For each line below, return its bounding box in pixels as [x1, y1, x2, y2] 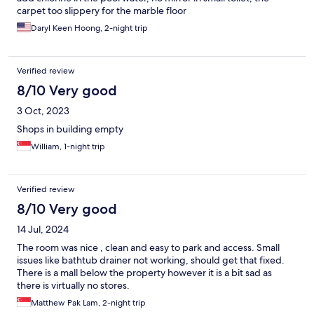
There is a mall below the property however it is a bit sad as [17, 266, 272, 280]
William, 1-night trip [31, 141, 105, 153]
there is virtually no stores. [17, 279, 130, 292]
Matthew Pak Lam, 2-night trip [31, 297, 146, 309]
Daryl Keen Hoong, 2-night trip [31, 22, 148, 34]
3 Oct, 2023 [17, 104, 69, 118]
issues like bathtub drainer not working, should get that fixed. [17, 254, 285, 267]
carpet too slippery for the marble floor [17, 4, 186, 18]
